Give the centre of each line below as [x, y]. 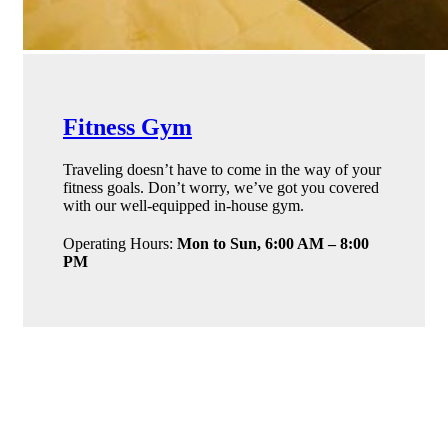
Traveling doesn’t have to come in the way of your [222, 169]
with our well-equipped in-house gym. [183, 205]
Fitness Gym [127, 126]
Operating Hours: [120, 243]
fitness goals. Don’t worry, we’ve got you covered [221, 187]
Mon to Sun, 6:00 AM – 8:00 [273, 243]
